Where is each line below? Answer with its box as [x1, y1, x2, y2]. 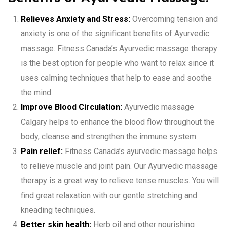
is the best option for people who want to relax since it [20, 58, 214, 68]
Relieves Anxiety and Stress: [20, 14, 130, 24]
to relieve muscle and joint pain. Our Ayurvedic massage [20, 161, 218, 171]
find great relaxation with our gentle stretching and [20, 190, 197, 200]
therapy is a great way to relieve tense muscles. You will [20, 175, 219, 185]
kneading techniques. [20, 205, 95, 215]
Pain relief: [20, 146, 63, 156]
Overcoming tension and [130, 14, 218, 24]
